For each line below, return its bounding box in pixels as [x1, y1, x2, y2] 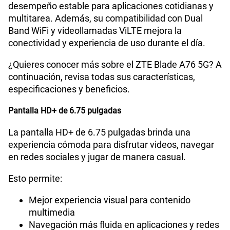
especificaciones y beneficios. [8, 94, 130, 105]
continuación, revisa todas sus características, [8, 82, 195, 93]
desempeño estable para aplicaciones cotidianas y [8, 11, 214, 22]
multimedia [29, 217, 75, 228]
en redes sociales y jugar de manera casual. [8, 162, 186, 173]
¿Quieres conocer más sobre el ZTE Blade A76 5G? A [8, 69, 222, 81]
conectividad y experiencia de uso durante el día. [8, 48, 205, 59]
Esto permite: [8, 183, 62, 195]
